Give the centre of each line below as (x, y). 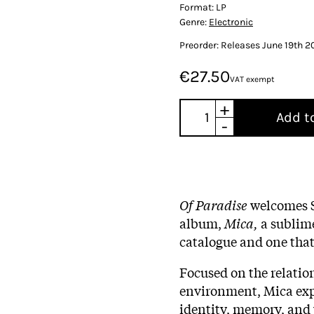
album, (202, 223)
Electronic (231, 22)
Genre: (194, 22)
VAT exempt (252, 79)
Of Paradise (213, 204)
